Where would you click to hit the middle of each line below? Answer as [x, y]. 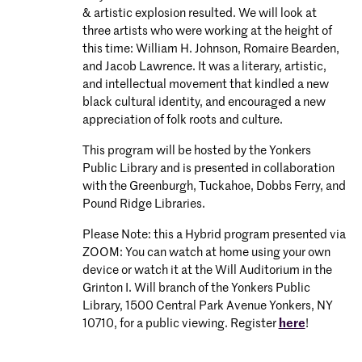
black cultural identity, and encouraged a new [204, 102]
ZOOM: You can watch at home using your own [206, 253]
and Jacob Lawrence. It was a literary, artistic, [204, 67]
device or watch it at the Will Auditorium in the [207, 270]
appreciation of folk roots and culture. [182, 120]
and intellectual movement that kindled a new [205, 84]
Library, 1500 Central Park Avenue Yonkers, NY [207, 306]
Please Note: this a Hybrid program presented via [214, 235]
